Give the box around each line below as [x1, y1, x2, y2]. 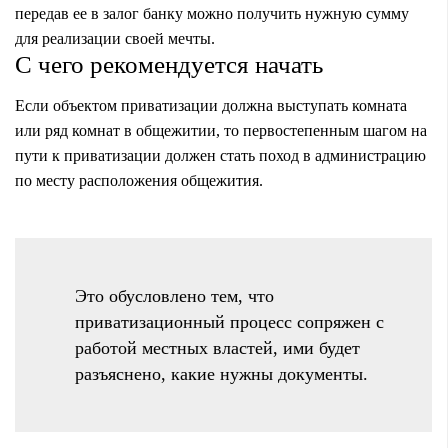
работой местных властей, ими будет [75, 337, 360, 358]
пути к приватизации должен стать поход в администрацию [15, 146, 426, 164]
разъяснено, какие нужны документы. [75, 363, 368, 384]
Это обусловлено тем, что [75, 285, 274, 306]
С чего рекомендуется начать [15, 50, 323, 78]
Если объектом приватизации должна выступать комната [15, 96, 407, 114]
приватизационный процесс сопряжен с [75, 311, 384, 332]
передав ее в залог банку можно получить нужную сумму [15, 4, 409, 22]
